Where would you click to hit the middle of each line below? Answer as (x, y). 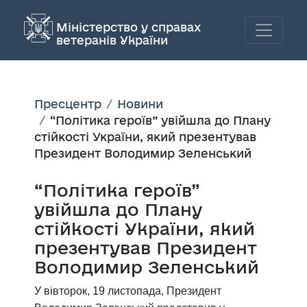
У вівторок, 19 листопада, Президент (128, 291)
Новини (140, 103)
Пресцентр (68, 103)
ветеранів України (112, 40)
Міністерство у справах (128, 27)
